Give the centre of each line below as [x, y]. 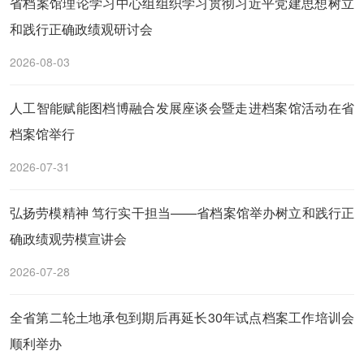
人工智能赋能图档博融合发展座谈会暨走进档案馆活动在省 [182, 108]
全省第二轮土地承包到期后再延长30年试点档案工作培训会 [182, 317]
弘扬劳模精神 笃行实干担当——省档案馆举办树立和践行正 [182, 212]
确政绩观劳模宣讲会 [68, 238]
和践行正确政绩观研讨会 [81, 29]
